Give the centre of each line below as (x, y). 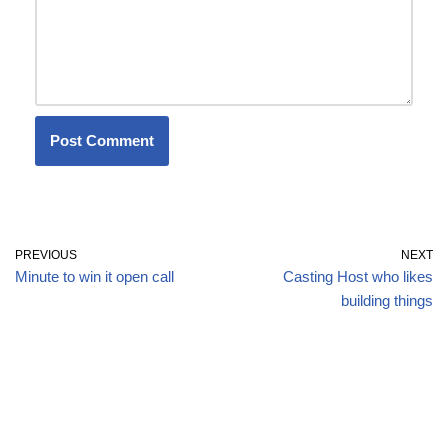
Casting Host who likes (358, 276)
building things (387, 300)
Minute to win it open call (94, 276)
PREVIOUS (46, 254)
